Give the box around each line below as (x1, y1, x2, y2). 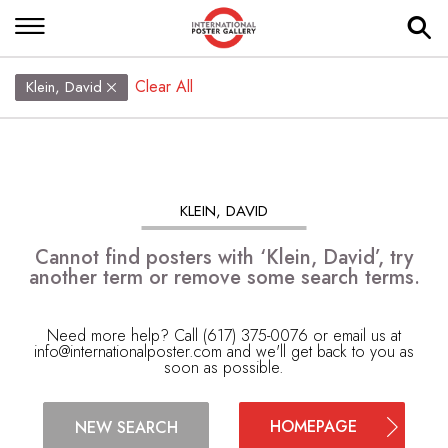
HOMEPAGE (269, 415, 357, 438)
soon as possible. (164, 356, 284, 379)
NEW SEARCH (74, 415, 178, 439)
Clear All (135, 75, 194, 98)
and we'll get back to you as (222, 340, 414, 363)
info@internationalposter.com (34, 340, 222, 363)
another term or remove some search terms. (28, 263, 420, 292)
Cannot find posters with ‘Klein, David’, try (35, 243, 413, 272)
